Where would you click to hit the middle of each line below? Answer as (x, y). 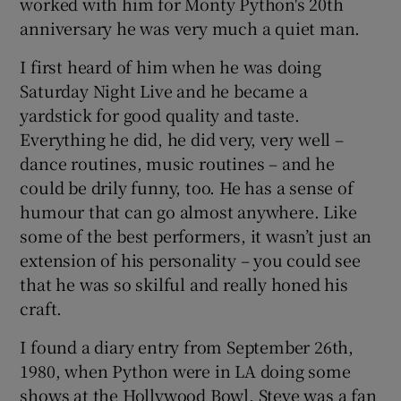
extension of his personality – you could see (190, 259)
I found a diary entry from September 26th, (187, 346)
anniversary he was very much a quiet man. (190, 27)
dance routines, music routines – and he (177, 162)
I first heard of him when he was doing (171, 66)
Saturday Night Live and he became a (164, 90)
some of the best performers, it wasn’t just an (196, 235)
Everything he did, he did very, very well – (182, 138)
